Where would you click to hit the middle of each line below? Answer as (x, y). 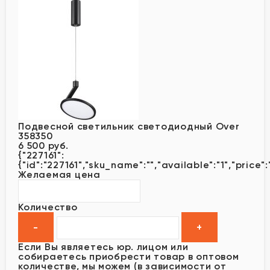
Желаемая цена (59, 174)
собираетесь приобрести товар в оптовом (129, 256)
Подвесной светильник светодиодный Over (129, 126)
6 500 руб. (43, 145)
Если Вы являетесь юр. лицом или (103, 246)
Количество (48, 207)
